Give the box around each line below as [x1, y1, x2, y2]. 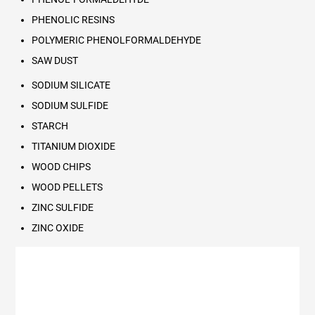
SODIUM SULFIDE [31, 99, 108, 111]
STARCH [31, 120, 68, 131]
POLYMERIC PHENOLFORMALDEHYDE [31, 34, 201, 46]
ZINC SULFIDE [31, 201, 94, 213]
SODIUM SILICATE [31, 79, 110, 91]
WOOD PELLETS [31, 181, 103, 193]
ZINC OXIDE [31, 221, 84, 233]
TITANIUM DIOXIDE [31, 140, 115, 152]
